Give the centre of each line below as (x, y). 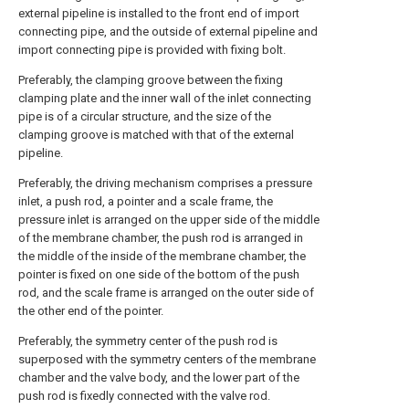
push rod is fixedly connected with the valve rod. (144, 396)
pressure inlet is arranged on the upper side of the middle (169, 220)
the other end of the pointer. (91, 311)
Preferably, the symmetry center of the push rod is (148, 341)
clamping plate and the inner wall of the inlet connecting (165, 98)
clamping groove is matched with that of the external (156, 135)
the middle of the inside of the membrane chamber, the (162, 256)
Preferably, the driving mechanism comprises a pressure (165, 183)
